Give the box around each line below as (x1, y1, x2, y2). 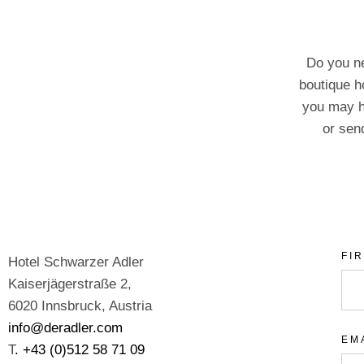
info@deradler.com (8, 320, 123, 336)
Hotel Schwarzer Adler (8, 254, 144, 270)
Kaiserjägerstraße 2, (8, 276, 132, 292)
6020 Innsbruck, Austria (8, 298, 152, 314)
